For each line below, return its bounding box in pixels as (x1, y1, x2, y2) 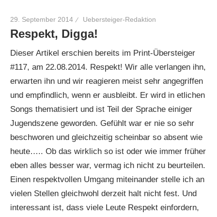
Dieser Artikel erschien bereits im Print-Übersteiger (10, 48, 196, 58)
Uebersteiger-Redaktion (83, 15, 156, 23)
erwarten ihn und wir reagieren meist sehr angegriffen (10, 77, 203, 86)
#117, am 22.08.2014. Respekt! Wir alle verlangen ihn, (10, 62, 206, 72)
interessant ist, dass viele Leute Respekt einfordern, (10, 203, 200, 213)
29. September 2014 (10, 15, 74, 23)
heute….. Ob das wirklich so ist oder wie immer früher (10, 147, 206, 156)
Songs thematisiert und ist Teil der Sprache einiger (10, 105, 193, 114)
